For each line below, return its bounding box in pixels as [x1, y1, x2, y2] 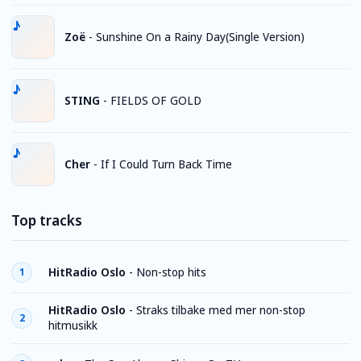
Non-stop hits [136, 264, 206, 280]
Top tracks [11, 211, 82, 230]
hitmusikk [48, 318, 98, 333]
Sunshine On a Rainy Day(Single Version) [96, 29, 305, 44]
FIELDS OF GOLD [110, 93, 201, 108]
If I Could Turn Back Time [101, 156, 232, 172]
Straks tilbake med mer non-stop [136, 303, 305, 317]
